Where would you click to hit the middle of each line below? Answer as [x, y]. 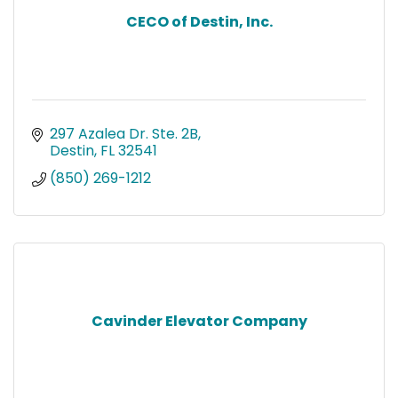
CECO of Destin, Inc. [199, 21]
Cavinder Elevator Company [199, 321]
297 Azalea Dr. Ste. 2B [124, 133]
